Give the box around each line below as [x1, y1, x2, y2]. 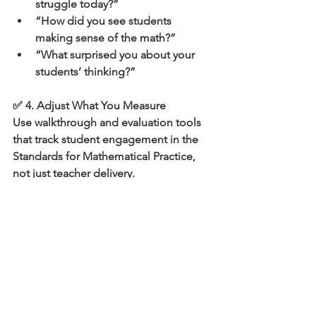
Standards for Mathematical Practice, [13, 150, 198, 164]
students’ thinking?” [35, 65, 135, 79]
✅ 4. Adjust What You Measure [13, 99, 166, 113]
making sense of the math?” [35, 31, 176, 45]
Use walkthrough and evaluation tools [13, 116, 204, 130]
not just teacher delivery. [13, 166, 135, 181]
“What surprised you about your [35, 48, 197, 62]
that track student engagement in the [13, 133, 201, 147]
